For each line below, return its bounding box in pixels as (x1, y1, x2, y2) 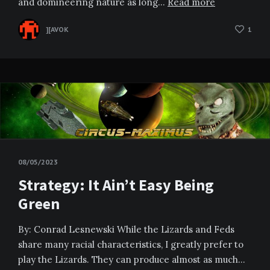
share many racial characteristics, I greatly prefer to (18, 239, 243, 251)
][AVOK (46, 25, 69, 34)
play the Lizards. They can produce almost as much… (18, 254, 245, 266)
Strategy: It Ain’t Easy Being (18, 175, 214, 195)
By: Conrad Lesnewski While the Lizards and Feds (18, 224, 234, 236)
